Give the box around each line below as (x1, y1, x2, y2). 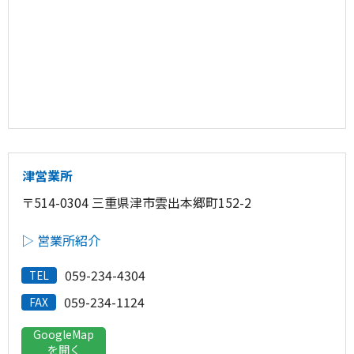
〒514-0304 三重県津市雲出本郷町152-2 (21, 193, 251, 212)
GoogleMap (33, 326, 94, 342)
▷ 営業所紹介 (21, 231, 100, 250)
